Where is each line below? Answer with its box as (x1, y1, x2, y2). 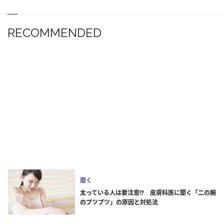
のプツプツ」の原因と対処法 (80, 198, 158, 207)
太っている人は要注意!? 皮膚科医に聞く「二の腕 (80, 188, 216, 197)
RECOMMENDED (7, 25, 101, 40)
